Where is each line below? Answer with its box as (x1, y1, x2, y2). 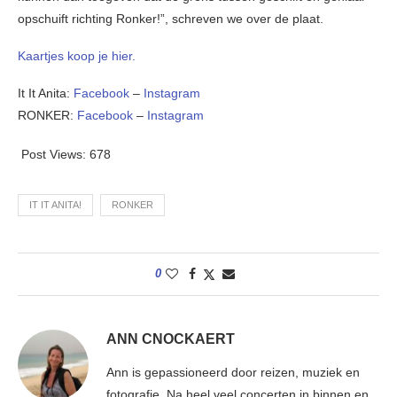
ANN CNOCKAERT (106, 331, 235, 347)
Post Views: (21, 147, 86, 162)
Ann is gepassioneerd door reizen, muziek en (106, 365, 360, 380)
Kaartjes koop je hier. (18, 49, 136, 64)
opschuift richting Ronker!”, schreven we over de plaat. (18, 12, 323, 27)
